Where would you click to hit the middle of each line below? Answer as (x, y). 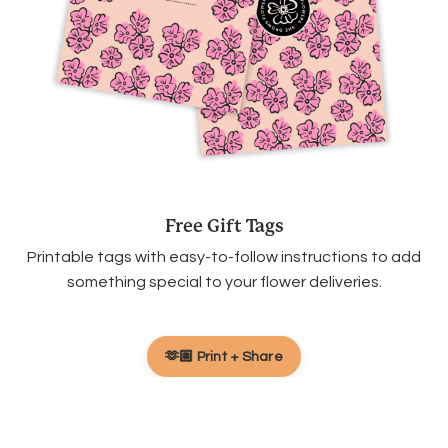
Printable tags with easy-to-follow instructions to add (224, 257)
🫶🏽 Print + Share (224, 357)
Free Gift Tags (224, 226)
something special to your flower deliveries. (224, 282)
